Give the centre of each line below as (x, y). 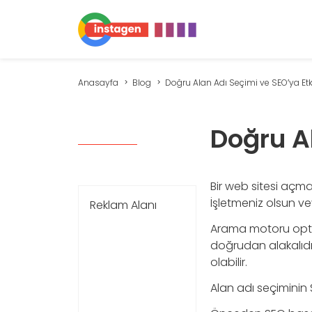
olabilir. (228, 262)
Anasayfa (98, 83)
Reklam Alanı (123, 205)
